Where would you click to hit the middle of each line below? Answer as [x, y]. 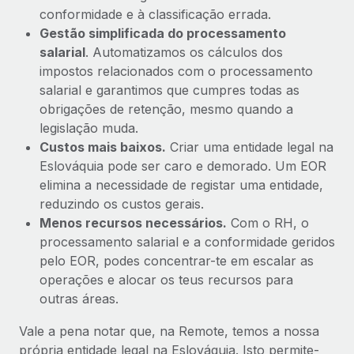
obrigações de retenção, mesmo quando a [166, 109]
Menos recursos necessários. [133, 222]
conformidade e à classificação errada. [155, 14]
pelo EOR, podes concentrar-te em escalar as [177, 260]
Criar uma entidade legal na [250, 147]
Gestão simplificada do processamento [163, 33]
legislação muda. [89, 128]
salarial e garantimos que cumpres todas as [169, 90]
